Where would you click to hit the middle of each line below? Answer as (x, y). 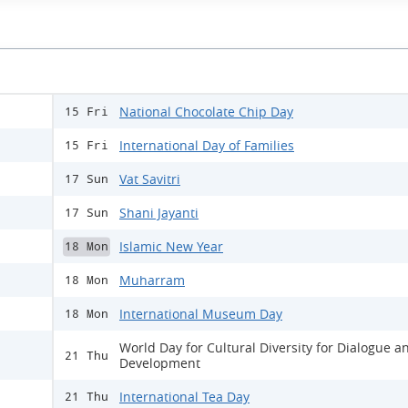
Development (160, 363)
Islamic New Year (171, 247)
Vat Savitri (150, 179)
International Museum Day (201, 314)
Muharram (152, 280)
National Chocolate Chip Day (206, 112)
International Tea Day (184, 397)
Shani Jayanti (159, 213)
